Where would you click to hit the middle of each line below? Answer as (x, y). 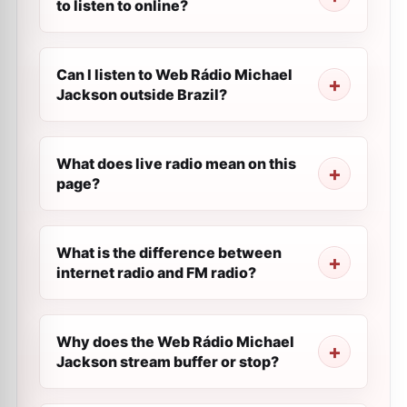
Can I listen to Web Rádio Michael (174, 74)
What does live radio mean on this (176, 164)
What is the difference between (169, 253)
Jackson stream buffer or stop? (168, 362)
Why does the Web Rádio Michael (175, 342)
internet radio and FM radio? (156, 273)
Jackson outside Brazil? (142, 94)
